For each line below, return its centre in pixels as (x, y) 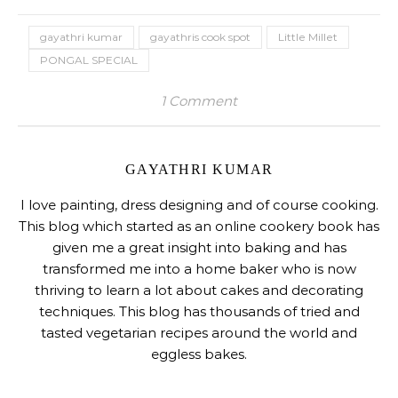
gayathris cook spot (200, 37)
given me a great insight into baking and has (199, 248)
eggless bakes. (199, 354)
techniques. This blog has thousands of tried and (199, 312)
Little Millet (308, 37)
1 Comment (199, 101)
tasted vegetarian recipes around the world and (199, 333)
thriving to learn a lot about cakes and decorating (199, 291)
